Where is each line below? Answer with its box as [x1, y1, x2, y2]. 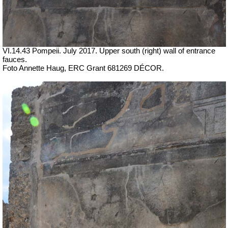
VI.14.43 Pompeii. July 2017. [3, 47, 97, 55]
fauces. [3, 55, 27, 64]
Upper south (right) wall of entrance [97, 47, 215, 55]
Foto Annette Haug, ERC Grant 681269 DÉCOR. [3, 64, 164, 73]
